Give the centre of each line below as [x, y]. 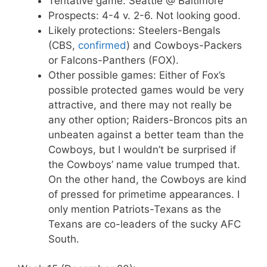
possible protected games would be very [146, 90]
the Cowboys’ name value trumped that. [144, 164]
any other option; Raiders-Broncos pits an [148, 119]
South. [64, 239]
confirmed [102, 45]
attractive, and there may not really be [140, 105]
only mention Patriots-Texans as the [135, 209]
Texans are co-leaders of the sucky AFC [145, 224]
